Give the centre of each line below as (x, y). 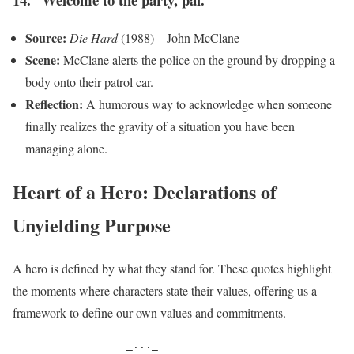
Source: (46, 38)
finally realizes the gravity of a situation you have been (160, 126)
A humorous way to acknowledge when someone (207, 104)
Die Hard (94, 38)
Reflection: (54, 104)
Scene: (43, 60)
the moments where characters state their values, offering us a (165, 291)
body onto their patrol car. (89, 82)
